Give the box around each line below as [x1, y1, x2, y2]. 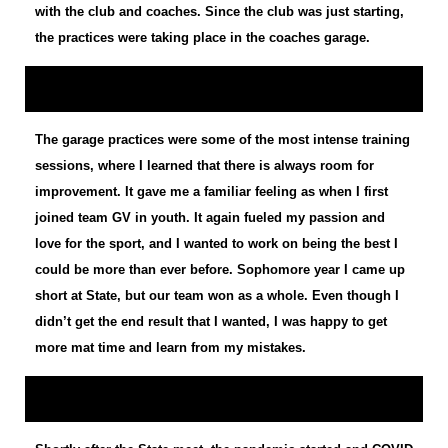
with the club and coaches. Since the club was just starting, [35, 4, 404, 20]
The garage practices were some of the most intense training [35, 132, 410, 148]
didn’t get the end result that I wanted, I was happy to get [35, 314, 387, 330]
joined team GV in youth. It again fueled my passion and [35, 210, 385, 226]
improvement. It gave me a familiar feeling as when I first [35, 184, 388, 200]
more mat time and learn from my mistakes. [35, 340, 306, 356]
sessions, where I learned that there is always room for [35, 158, 374, 174]
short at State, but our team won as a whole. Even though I [35, 288, 399, 304]
